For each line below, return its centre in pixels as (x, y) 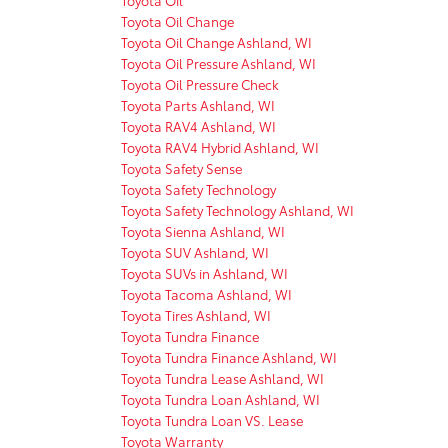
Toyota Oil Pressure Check (200, 83)
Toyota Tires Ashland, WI (196, 314)
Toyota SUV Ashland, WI (195, 251)
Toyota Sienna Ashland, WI (203, 230)
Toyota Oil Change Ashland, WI (216, 41)
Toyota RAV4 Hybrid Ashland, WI (220, 146)
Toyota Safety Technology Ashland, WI (237, 209)
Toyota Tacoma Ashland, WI (206, 293)
